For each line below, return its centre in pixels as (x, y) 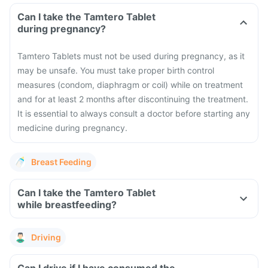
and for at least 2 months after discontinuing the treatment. (133, 99)
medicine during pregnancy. (72, 128)
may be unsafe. (49, 70)
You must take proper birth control (147, 70)
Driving (46, 237)
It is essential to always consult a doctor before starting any (134, 113)
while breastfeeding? (67, 205)
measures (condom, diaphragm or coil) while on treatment (130, 85)
